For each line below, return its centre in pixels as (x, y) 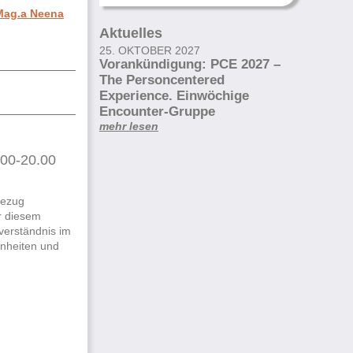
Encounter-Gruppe (157, 111)
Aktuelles (131, 33)
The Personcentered (162, 80)
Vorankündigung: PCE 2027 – (190, 64)
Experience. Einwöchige (174, 95)
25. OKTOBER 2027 (150, 50)
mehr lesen (129, 126)
